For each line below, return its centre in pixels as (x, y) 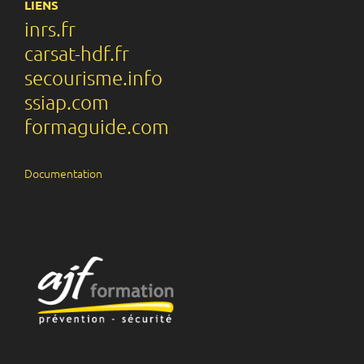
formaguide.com (97, 126)
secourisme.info (93, 77)
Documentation (63, 173)
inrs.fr (50, 28)
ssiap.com (67, 101)
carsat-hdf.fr (77, 52)
